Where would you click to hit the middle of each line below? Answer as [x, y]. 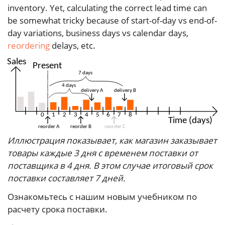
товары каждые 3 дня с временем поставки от [103, 153]
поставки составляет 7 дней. [67, 178]
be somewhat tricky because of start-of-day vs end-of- [112, 20]
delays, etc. [73, 45]
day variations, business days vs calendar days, [98, 33]
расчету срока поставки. [58, 209]
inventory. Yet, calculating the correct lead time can [107, 8]
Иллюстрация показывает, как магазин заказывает [112, 141]
